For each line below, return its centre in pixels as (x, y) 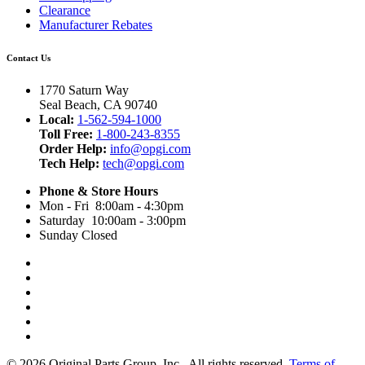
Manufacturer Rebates (96, 24)
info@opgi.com (150, 148)
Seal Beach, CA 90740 (98, 104)
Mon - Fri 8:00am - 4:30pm (111, 205)
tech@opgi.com (143, 163)
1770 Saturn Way (84, 90)
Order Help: (73, 148)
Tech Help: (69, 163)
